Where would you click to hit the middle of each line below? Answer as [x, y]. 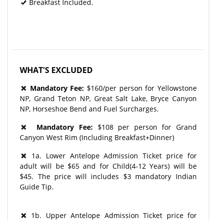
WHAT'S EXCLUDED [56, 70]
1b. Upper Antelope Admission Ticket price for [114, 215]
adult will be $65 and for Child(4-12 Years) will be [108, 166]
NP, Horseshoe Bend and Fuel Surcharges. [89, 109]
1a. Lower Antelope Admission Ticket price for [112, 155]
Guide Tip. [37, 186]
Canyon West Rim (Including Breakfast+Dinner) [99, 137]
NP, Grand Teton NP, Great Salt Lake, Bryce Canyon [108, 98]
